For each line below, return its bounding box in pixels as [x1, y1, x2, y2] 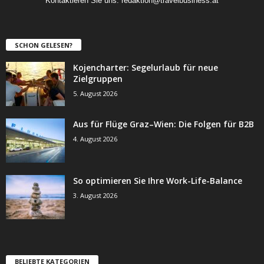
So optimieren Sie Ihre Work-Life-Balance [73, 175, 242, 187]
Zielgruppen [73, 73, 123, 85]
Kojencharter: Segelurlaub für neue [73, 62, 218, 74]
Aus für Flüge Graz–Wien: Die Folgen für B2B [73, 118, 254, 130]
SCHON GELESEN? [15, 41, 72, 50]
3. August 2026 [73, 191, 117, 200]
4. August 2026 [73, 134, 117, 144]
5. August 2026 [73, 89, 117, 98]
